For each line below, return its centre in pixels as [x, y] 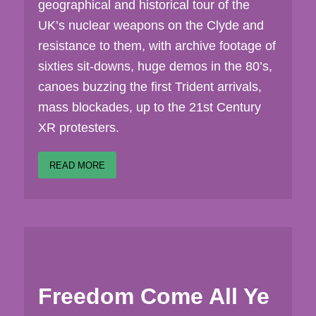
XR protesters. [78, 128]
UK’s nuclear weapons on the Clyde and [151, 26]
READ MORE [77, 165]
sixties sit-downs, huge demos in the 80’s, [155, 67]
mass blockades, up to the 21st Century [149, 108]
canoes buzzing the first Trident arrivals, [150, 87]
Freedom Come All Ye [153, 296]
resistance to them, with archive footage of [157, 46]
